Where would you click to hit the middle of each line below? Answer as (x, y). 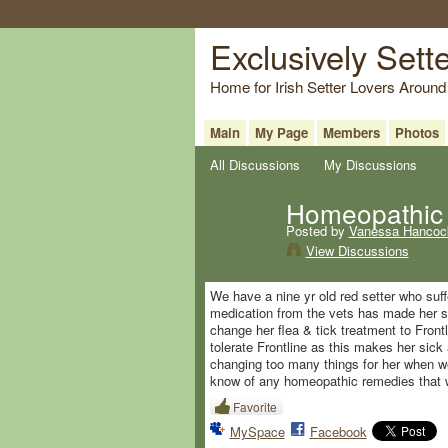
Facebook (338, 432)
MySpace (257, 432)
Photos (416, 132)
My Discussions (371, 164)
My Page (281, 132)
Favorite (254, 407)
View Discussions (357, 250)
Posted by (317, 230)
